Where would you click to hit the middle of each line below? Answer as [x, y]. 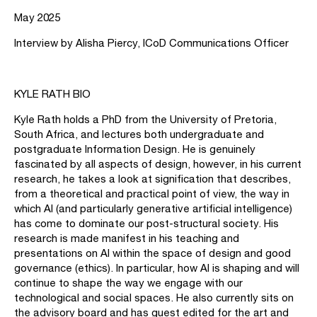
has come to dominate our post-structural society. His [146, 223]
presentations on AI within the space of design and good [152, 253]
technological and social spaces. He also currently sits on [154, 298]
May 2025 [39, 17]
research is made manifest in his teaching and [127, 238]
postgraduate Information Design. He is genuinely [135, 149]
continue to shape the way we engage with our [128, 283]
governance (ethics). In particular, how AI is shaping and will [157, 268]
